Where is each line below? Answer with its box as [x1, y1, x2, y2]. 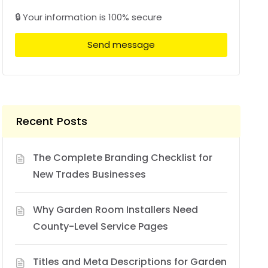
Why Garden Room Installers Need [33, 202, 199, 217]
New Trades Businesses [33, 167, 147, 181]
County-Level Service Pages [33, 219, 169, 233]
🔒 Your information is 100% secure [15, 10, 163, 23]
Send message [87, 38, 156, 51]
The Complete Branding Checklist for [33, 150, 213, 165]
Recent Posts [16, 113, 88, 129]
